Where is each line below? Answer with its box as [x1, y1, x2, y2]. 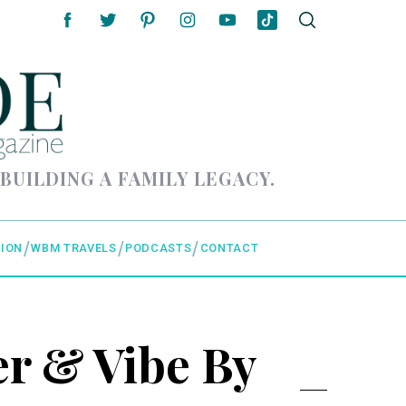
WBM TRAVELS [31, 241, 117, 256]
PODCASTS [125, 241, 192, 256]
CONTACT [199, 241, 259, 256]
